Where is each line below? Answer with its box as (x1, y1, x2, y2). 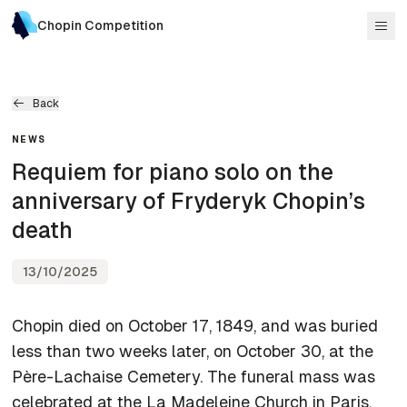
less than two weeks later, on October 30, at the (12, 341, 374, 361)
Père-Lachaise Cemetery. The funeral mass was (12, 366, 376, 386)
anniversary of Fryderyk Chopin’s (12, 187, 366, 213)
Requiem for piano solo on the (12, 158, 334, 184)
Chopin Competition (36, 18, 164, 33)
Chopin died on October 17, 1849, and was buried (12, 315, 379, 335)
